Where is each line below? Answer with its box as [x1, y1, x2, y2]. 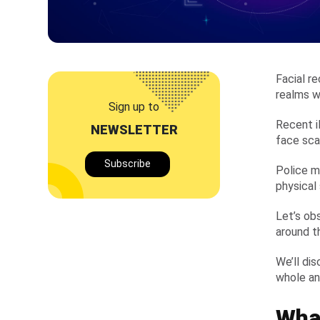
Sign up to [109, 99, 160, 114]
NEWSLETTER [90, 121, 178, 137]
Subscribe [104, 158, 151, 170]
